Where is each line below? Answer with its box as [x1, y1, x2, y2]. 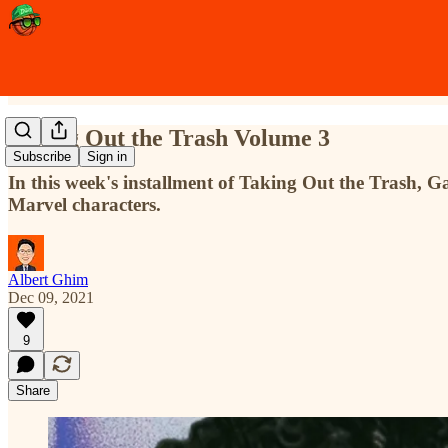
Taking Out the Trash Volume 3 [8, 124, 330, 151]
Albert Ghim [8, 270, 88, 288]
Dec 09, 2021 [8, 288, 94, 306]
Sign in [87, 149, 127, 165]
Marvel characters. [8, 193, 161, 215]
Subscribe [13, 149, 71, 165]
